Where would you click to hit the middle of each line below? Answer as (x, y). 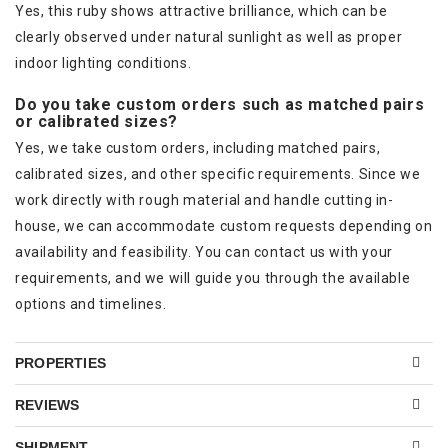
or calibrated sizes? (96, 121)
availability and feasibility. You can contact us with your (204, 251)
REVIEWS (47, 404)
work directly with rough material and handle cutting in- (204, 199)
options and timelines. (91, 303)
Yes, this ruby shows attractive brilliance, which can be (201, 10)
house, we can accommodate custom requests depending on (224, 225)
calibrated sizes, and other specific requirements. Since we (218, 173)
